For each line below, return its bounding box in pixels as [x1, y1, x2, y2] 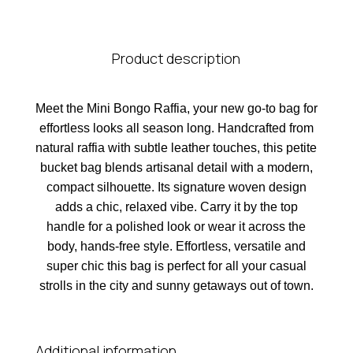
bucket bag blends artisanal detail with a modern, [39, 161, 313, 174]
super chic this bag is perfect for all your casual [46, 259, 307, 273]
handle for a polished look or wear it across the [46, 220, 307, 233]
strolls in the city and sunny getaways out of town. [39, 279, 314, 292]
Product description [112, 49, 241, 68]
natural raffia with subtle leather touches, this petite [35, 141, 318, 154]
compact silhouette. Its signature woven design [46, 180, 307, 194]
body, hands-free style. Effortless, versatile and [46, 240, 306, 253]
